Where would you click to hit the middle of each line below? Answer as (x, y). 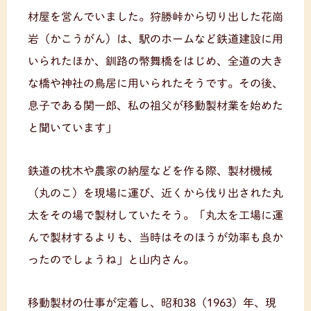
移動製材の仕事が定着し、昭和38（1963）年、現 (152, 302)
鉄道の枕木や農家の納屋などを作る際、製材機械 (150, 170)
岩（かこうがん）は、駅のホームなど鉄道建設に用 (155, 39)
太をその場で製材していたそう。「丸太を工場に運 (155, 215)
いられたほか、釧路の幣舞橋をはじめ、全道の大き (155, 61)
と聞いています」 (72, 127)
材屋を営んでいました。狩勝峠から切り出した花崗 (155, 16)
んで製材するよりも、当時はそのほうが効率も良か (155, 237)
